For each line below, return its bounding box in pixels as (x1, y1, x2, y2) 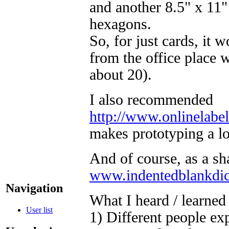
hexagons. (89, 16, 151, 33)
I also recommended (89, 91, 213, 108)
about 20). (89, 66, 152, 83)
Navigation (6, 181, 63, 195)
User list (26, 205, 53, 214)
